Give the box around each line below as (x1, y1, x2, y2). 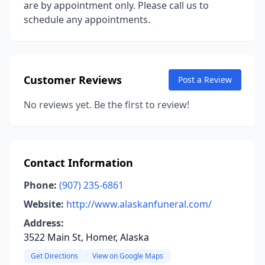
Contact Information (24, 156, 133, 170)
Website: (24, 198, 64, 211)
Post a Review (178, 74, 232, 85)
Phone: (24, 179, 57, 192)
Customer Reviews (24, 73, 122, 87)
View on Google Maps (92, 251, 163, 261)
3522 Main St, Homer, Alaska (24, 231, 149, 244)
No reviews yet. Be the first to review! (24, 98, 189, 111)
